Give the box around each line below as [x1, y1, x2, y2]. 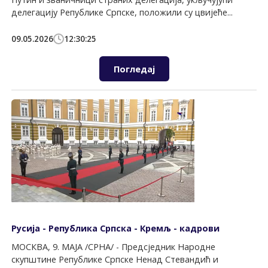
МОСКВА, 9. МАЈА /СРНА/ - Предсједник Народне [11, 241, 216, 253]
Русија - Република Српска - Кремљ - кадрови [11, 222, 220, 234]
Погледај [113, 63, 155, 75]
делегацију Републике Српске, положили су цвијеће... [11, 6, 233, 18]
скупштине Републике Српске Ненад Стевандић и [11, 254, 219, 266]
